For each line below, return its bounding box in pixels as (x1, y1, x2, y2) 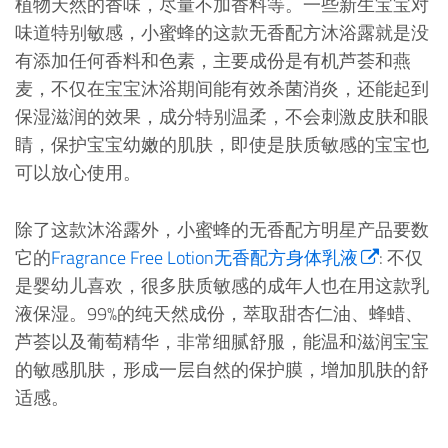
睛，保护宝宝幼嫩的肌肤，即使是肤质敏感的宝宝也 (15, 131, 429, 159)
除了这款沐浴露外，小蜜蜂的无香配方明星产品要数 (15, 216, 429, 244)
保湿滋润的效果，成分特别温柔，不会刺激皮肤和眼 (15, 103, 429, 131)
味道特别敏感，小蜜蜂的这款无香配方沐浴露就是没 (15, 19, 429, 47)
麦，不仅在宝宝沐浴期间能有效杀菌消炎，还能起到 (15, 75, 429, 103)
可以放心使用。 (15, 159, 141, 187)
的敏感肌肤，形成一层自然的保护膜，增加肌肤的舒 (15, 356, 429, 384)
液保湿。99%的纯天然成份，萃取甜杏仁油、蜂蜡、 (15, 300, 423, 328)
